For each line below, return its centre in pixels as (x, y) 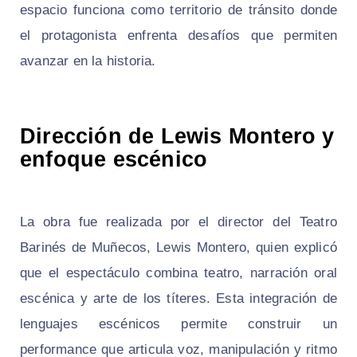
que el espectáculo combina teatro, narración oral (178, 273)
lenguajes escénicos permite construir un (178, 324)
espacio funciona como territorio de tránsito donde (178, 10)
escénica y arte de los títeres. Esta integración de (178, 299)
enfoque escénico (114, 160)
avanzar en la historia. (88, 61)
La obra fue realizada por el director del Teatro (178, 222)
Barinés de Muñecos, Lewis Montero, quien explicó (178, 248)
